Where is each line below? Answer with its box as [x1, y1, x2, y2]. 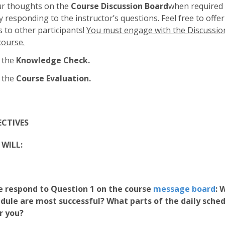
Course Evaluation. [16, 72, 91, 84]
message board [153, 183, 215, 194]
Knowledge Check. [16, 54, 90, 66]
